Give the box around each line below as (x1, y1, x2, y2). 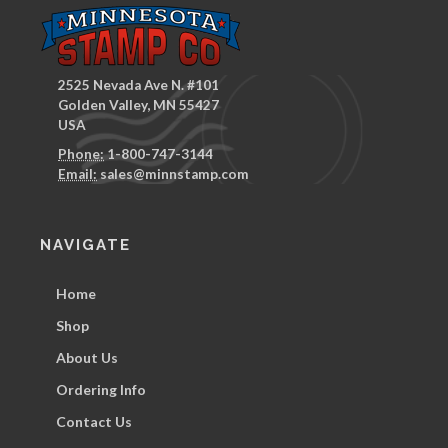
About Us (56, 348, 118, 366)
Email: (58, 165, 97, 182)
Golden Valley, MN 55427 (58, 96, 219, 113)
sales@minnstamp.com (100, 165, 249, 182)
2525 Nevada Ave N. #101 (58, 76, 219, 93)
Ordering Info (56, 380, 146, 398)
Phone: (58, 145, 104, 162)
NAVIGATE (40, 235, 131, 254)
